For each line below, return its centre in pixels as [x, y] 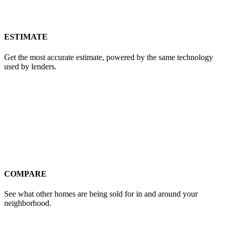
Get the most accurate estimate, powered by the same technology [109, 57]
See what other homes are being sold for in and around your [101, 194]
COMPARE [25, 174]
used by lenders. [30, 66]
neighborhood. [28, 203]
